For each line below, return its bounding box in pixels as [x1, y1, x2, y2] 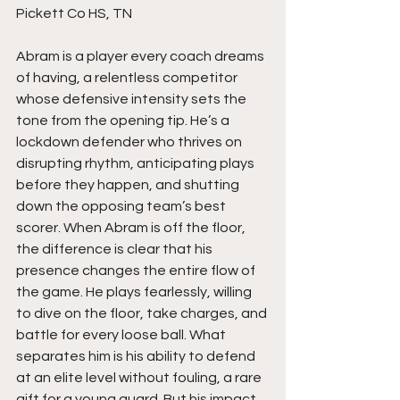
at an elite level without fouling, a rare [16, 371, 264, 385]
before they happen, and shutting [16, 178, 242, 192]
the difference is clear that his [16, 242, 215, 256]
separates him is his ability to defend [16, 349, 258, 363]
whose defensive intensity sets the [16, 92, 249, 106]
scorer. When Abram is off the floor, [16, 221, 248, 235]
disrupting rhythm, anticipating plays [16, 156, 257, 171]
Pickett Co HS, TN [16, 6, 132, 21]
